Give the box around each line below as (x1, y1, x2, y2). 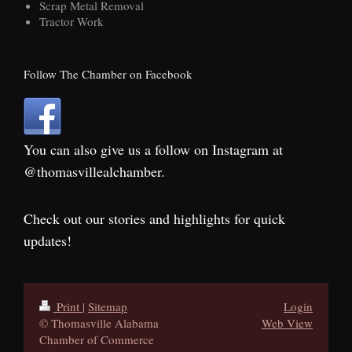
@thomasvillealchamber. (24, 162, 165, 181)
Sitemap (88, 298, 127, 314)
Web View (262, 314, 313, 331)
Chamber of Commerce (39, 331, 154, 347)
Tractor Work (39, 13, 104, 29)
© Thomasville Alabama (39, 314, 159, 331)
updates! (24, 230, 71, 250)
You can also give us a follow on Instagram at (24, 140, 283, 159)
